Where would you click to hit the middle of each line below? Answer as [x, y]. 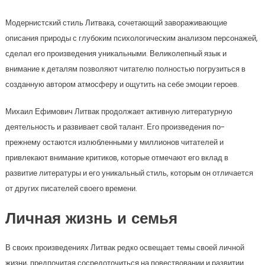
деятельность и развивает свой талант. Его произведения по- [115, 127]
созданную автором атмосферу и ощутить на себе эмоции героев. [122, 84]
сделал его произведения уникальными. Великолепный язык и [116, 54]
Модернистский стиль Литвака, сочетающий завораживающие [116, 23]
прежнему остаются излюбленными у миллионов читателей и [114, 142]
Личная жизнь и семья [91, 220]
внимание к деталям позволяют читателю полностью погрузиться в [125, 69]
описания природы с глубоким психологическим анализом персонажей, [131, 38]
